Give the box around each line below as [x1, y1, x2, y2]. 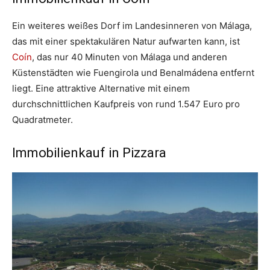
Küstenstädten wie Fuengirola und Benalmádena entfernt [12, 66, 254, 78]
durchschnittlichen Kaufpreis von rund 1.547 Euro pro [12, 98, 240, 110]
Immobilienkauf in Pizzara [12, 145, 166, 160]
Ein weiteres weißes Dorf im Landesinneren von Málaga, [12, 19, 252, 31]
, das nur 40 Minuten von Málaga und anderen [32, 51, 227, 63]
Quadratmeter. [12, 113, 73, 125]
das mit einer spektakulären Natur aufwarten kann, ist [12, 35, 240, 47]
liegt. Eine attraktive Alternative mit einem [12, 82, 190, 94]
